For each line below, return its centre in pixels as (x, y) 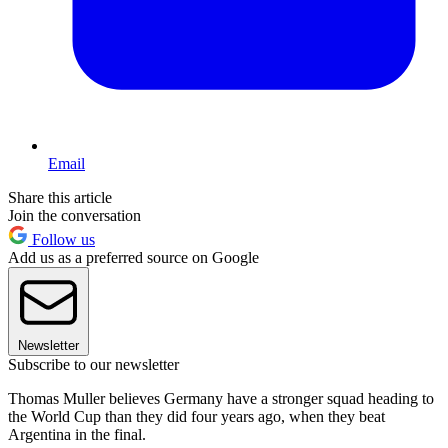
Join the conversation (74, 216)
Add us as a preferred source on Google (133, 258)
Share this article (60, 198)
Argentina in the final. (77, 435)
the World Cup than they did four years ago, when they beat (196, 417)
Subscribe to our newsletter (93, 365)
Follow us (61, 240)
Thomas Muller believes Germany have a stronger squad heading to (221, 399)
